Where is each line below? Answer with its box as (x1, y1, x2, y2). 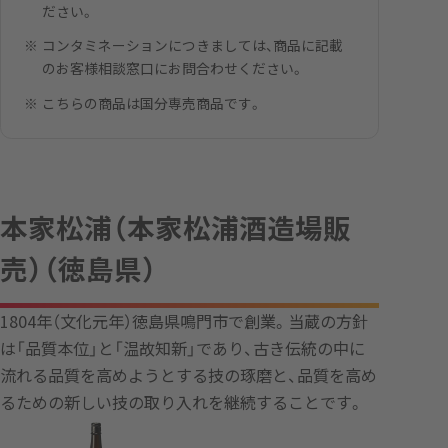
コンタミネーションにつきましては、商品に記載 (42, 35, 344, 56)
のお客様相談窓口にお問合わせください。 (42, 58, 305, 79)
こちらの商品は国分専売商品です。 (42, 92, 263, 113)
